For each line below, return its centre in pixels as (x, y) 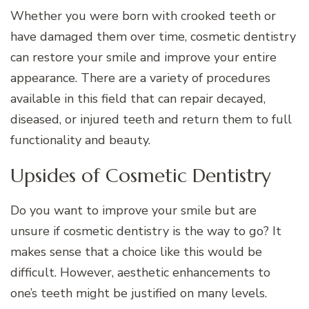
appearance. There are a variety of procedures (140, 78)
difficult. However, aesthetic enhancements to (140, 272)
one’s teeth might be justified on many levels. (139, 293)
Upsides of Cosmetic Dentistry (141, 175)
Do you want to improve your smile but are (133, 210)
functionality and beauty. (80, 140)
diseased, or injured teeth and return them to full (151, 119)
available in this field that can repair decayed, (138, 98)
